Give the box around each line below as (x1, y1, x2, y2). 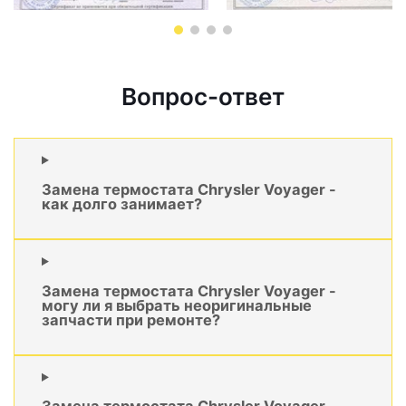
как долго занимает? (42, 194, 202, 213)
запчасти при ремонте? (42, 310, 220, 329)
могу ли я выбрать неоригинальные (42, 295, 312, 314)
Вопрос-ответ (121, 82, 285, 111)
